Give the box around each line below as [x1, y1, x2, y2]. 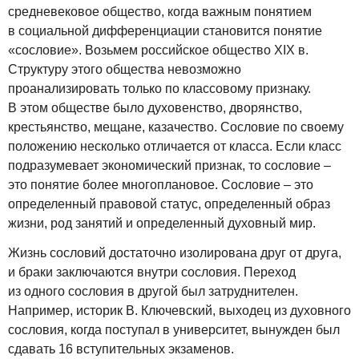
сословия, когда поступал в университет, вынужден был [8, 322, 340, 337]
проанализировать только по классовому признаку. [8, 82, 311, 96]
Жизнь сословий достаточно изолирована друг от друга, [8, 245, 341, 260]
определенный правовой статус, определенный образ [8, 197, 330, 212]
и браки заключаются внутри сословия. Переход [8, 264, 296, 279]
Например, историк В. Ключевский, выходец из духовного [8, 303, 351, 317]
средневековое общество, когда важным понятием [8, 5, 312, 19]
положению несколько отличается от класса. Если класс [8, 139, 341, 154]
